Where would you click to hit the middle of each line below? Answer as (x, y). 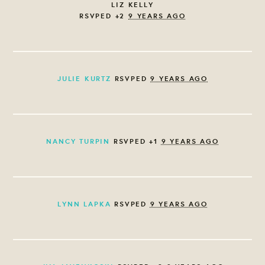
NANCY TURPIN (78, 141)
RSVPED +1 (135, 141)
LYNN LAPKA (84, 204)
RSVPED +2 (104, 16)
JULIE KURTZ (84, 79)
